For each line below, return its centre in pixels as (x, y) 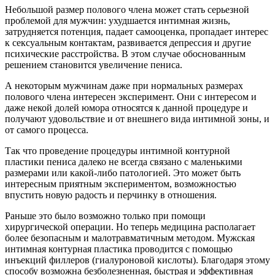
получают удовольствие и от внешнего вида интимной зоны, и (137, 118)
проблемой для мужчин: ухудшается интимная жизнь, (118, 20)
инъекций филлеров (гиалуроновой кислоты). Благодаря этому (137, 260)
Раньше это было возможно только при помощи (105, 215)
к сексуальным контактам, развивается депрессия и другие (128, 42)
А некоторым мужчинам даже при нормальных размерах (124, 85)
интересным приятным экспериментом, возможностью (121, 184)
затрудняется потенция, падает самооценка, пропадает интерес (137, 31)
